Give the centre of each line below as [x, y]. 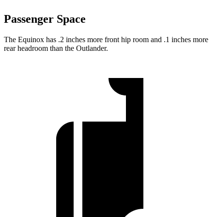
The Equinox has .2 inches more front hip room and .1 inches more [106, 40]
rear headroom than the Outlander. [56, 48]
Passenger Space [45, 19]
